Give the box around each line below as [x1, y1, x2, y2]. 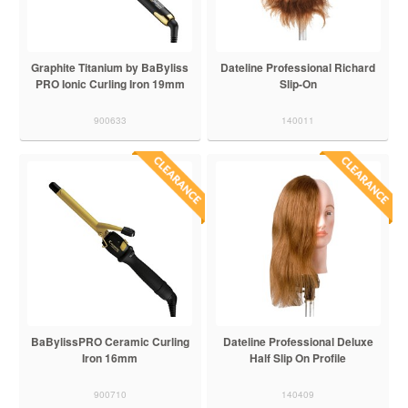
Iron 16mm [82, 349, 138, 366]
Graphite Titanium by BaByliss [31, 58, 189, 76]
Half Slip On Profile [250, 349, 347, 366]
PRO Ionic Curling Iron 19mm [35, 75, 185, 92]
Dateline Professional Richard [220, 58, 376, 76]
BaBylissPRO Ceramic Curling [30, 332, 189, 350]
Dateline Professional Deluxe [222, 332, 373, 350]
